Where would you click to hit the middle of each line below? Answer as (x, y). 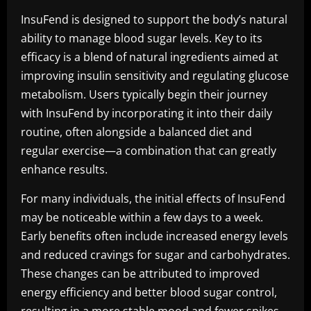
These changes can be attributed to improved (140, 274)
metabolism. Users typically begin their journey (144, 94)
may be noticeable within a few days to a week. (142, 217)
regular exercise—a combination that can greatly (149, 151)
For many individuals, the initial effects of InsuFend (153, 199)
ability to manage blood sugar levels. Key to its (142, 38)
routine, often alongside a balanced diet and (136, 132)
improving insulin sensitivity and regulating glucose (155, 76)
